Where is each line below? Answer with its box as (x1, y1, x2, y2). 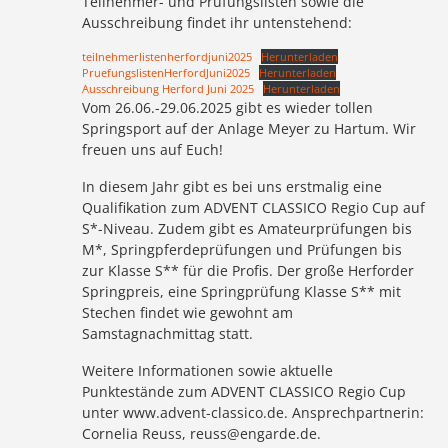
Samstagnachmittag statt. (82, 323, 254, 343)
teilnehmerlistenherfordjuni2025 (82, 48, 253, 64)
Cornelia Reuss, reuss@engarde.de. (82, 423, 322, 443)
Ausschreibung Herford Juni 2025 (82, 80, 255, 96)
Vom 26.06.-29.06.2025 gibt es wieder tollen (82, 97, 374, 117)
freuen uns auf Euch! (82, 139, 224, 159)
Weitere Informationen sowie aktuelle (82, 360, 334, 380)
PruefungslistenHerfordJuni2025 (82, 64, 251, 80)
